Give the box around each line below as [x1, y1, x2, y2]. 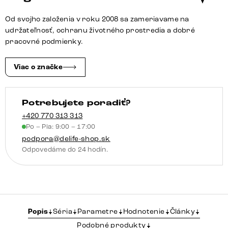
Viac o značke [14, 63, 63, 72]
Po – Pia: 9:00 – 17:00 [26, 123, 96, 131]
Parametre [77, 207, 118, 216]
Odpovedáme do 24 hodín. [22, 146, 108, 154]
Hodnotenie [123, 207, 165, 216]
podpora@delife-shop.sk [22, 134, 110, 144]
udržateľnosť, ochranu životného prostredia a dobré [5, 26, 195, 35]
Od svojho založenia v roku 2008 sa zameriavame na [5, 15, 189, 24]
